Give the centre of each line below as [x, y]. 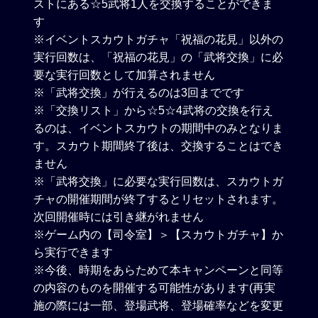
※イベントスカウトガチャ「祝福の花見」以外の [159, 39]
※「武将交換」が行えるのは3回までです [139, 92]
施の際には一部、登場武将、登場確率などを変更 [159, 305]
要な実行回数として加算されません [125, 75]
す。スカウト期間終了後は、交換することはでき [159, 146]
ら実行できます [73, 252]
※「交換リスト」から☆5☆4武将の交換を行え [154, 110]
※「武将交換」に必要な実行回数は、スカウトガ [159, 181]
